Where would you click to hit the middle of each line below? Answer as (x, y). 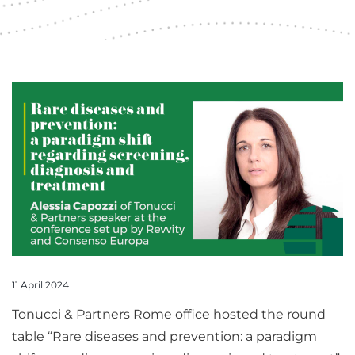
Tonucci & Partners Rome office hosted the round (169, 315)
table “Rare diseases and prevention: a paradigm (164, 337)
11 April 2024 (40, 285)
